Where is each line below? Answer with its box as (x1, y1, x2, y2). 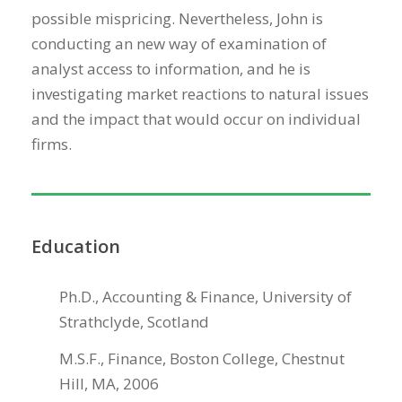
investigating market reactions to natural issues (31, 83, 369, 104)
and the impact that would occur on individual (31, 108, 361, 129)
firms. (31, 133, 72, 154)
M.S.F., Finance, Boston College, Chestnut (59, 347, 345, 369)
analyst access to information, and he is (31, 57, 310, 79)
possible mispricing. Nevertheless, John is (31, 7, 323, 29)
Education (31, 233, 120, 258)
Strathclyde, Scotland (59, 310, 209, 332)
